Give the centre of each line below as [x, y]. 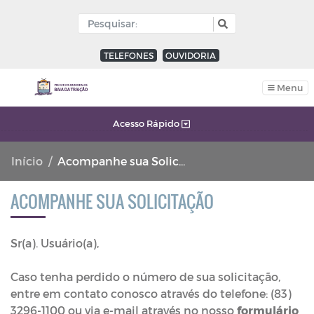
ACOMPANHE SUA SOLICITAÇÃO [112, 201]
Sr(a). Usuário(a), [56, 243]
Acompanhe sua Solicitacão [118, 161]
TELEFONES [128, 55]
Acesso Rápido [148, 124]
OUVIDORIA [191, 55]
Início [27, 161]
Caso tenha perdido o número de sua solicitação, [145, 277]
